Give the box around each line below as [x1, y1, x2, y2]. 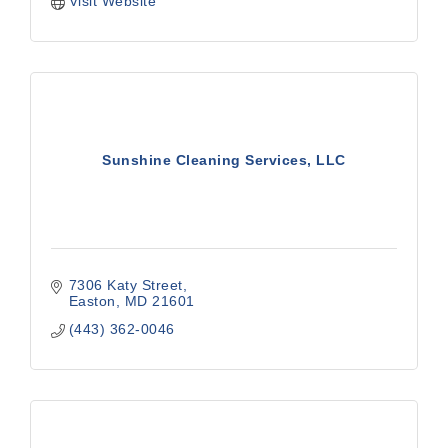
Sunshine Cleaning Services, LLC [102, 152, 346, 168]
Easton [68, 293, 116, 309]
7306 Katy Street [68, 277, 183, 293]
